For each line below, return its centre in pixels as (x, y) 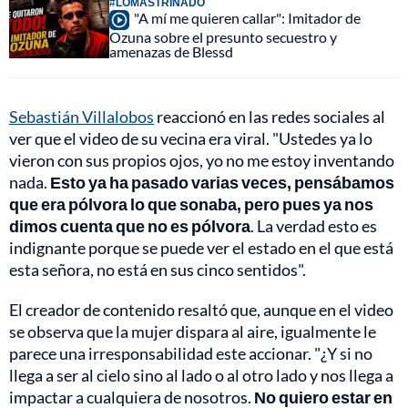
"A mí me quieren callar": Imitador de (247, 18)
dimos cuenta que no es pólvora (130, 226)
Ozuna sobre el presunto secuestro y (223, 37)
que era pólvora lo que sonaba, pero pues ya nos (191, 204)
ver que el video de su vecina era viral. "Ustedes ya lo (191, 139)
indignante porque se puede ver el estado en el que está (201, 248)
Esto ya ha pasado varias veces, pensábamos (222, 183)
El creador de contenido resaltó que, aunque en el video (201, 310)
